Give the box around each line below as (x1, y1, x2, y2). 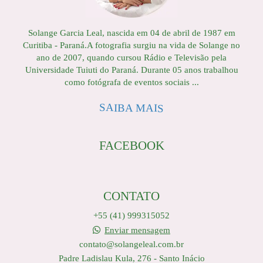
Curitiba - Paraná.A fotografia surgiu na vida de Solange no (23, 40, 240, 50)
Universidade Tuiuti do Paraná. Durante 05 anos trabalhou (25, 65, 238, 75)
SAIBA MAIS (99, 101, 164, 114)
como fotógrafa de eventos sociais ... (64, 77, 199, 87)
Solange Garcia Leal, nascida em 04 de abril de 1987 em (28, 28, 235, 38)
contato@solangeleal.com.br (79, 239, 184, 249)
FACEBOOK (99, 139, 164, 153)
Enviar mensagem (104, 225, 170, 235)
